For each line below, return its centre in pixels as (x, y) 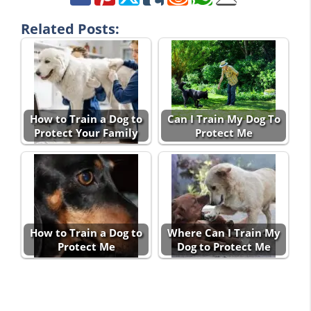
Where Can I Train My (224, 232)
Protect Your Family (86, 132)
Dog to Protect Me (224, 246)
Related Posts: (70, 28)
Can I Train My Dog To (224, 118)
